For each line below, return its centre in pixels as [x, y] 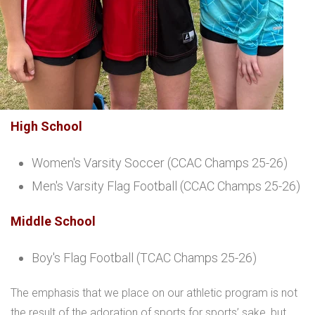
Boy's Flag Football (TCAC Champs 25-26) [144, 258]
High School [48, 127]
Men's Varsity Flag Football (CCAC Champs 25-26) [166, 186]
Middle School [53, 221]
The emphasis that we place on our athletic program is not [154, 293]
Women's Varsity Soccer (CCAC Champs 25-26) [160, 163]
